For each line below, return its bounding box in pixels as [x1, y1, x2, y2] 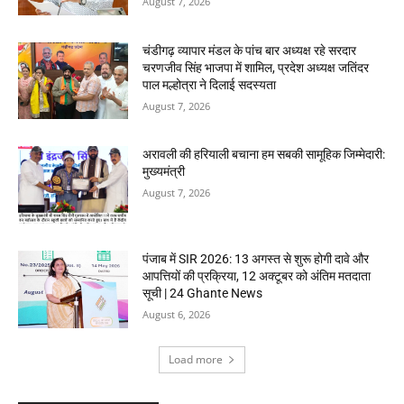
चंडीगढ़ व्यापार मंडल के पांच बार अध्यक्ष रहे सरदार [142, 42, 357, 58]
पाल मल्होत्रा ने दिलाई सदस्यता [142, 77, 277, 92]
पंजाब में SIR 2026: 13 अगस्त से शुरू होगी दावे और [142, 252, 370, 267]
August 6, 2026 [142, 308, 211, 322]
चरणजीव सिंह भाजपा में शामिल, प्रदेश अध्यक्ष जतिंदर [142, 60, 370, 75]
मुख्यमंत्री [142, 164, 186, 179]
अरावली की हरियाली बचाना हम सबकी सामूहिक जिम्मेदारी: [142, 147, 386, 162]
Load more [169, 351, 223, 367]
